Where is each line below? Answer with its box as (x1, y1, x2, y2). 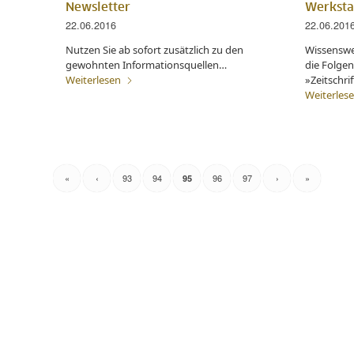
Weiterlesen (66, 72, 121, 87)
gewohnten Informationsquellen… (66, 57, 227, 72)
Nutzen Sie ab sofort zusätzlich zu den (66, 42, 243, 57)
